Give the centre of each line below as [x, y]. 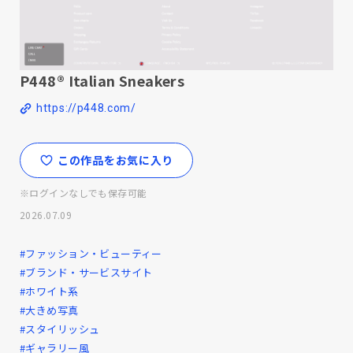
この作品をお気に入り [115, 160]
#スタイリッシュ [60, 329]
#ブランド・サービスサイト [86, 272]
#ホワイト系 [49, 291]
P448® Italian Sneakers [102, 81]
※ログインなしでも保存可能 [84, 192]
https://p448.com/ [86, 108]
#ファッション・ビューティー [91, 253]
